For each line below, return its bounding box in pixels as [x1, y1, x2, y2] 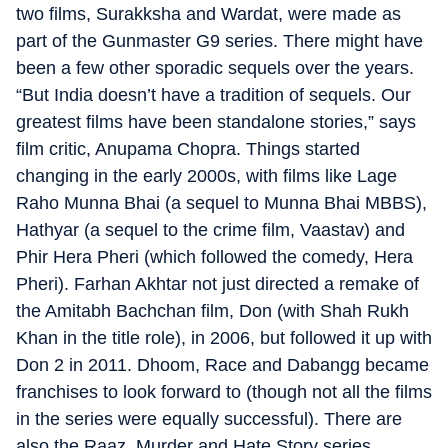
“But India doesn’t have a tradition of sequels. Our [16, 84, 411, 105]
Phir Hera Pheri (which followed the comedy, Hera [16, 246, 413, 267]
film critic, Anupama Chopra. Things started [16, 138, 360, 159]
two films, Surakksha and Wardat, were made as [16, 3, 401, 24]
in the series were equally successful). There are [16, 408, 402, 429]
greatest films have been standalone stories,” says [16, 111, 416, 132]
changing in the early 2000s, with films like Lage [16, 165, 397, 186]
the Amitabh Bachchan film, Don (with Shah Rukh [16, 300, 409, 321]
